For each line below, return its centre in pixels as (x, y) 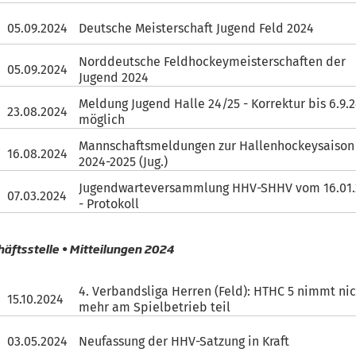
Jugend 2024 (114, 77)
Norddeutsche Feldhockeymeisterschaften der (213, 62)
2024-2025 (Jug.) (124, 162)
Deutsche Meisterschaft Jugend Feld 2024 (197, 28)
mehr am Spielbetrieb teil (155, 307)
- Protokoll (109, 204)
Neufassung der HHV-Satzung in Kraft (184, 341)
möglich (102, 120)
